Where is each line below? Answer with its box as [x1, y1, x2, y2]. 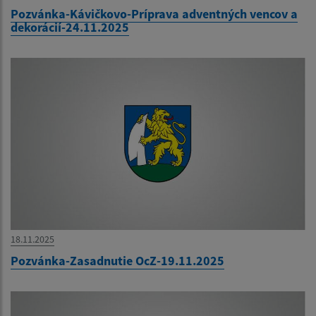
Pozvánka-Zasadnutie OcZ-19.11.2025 [11, 252, 224, 269]
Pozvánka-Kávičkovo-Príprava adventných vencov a [11, 5, 298, 22]
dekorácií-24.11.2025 [11, 18, 129, 35]
